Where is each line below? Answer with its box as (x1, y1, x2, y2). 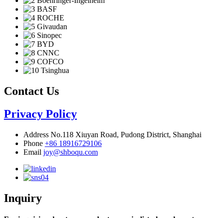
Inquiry (4, 192, 42, 205)
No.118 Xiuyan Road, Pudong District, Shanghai (51, 130, 201, 139)
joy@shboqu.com (43, 148, 98, 157)
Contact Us (4, 85, 59, 98)
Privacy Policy (4, 108, 77, 121)
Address (23, 130, 49, 139)
